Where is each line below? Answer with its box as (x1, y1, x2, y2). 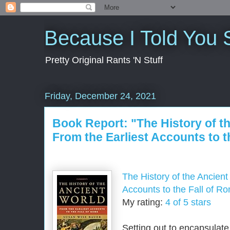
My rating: (122, 197, 165, 207)
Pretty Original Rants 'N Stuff (45, 55, 163, 65)
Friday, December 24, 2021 (45, 91, 156, 101)
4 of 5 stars (165, 197, 211, 207)
